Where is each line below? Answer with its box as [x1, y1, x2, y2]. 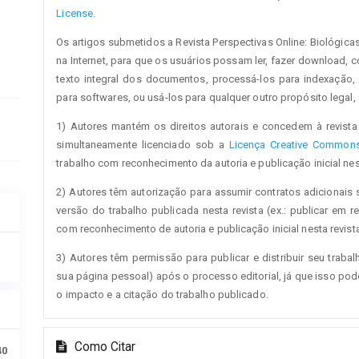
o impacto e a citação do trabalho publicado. [56, 288, 268, 301]
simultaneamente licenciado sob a [56, 139, 229, 151]
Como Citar [71, 340, 136, 354]
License [56, 7, 94, 19]
